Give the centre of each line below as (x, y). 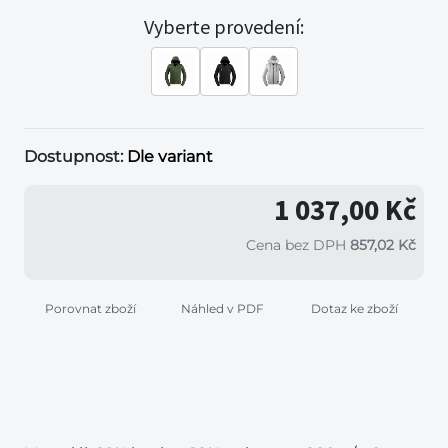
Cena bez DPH (298, 244)
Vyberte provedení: (224, 26)
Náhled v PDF (222, 308)
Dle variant (170, 156)
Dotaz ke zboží (354, 308)
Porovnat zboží (90, 308)
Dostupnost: (73, 156)
